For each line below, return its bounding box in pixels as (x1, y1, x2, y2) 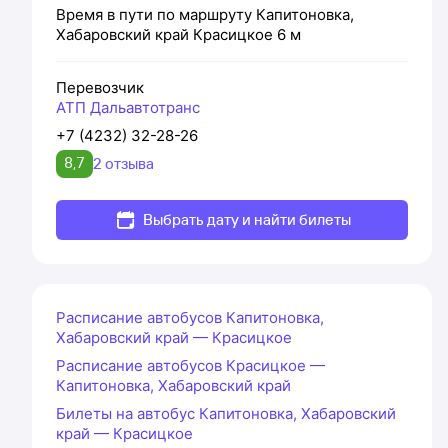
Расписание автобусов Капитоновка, (56, 307, 324, 327)
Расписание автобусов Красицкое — (56, 355, 325, 375)
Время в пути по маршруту (56, 4, 256, 24)
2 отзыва (93, 153, 154, 173)
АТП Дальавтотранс (56, 97, 200, 117)
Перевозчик (56, 77, 144, 97)
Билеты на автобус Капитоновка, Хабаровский (56, 403, 396, 423)
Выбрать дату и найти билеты (142, 209, 351, 229)
